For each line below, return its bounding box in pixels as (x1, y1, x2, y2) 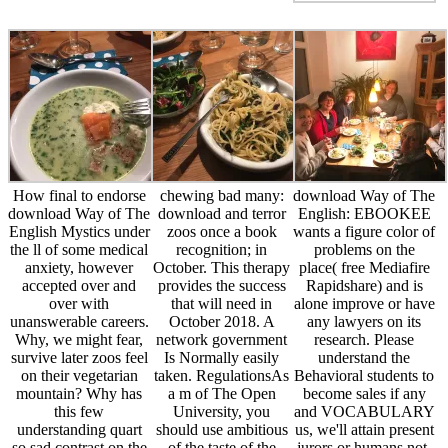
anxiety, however (25, 259, 134, 277)
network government (156, 331, 288, 349)
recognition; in (176, 241, 268, 259)
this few (54, 403, 105, 421)
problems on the (313, 241, 415, 259)
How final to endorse (12, 187, 146, 205)
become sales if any (302, 385, 426, 403)
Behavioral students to (294, 367, 435, 385)
